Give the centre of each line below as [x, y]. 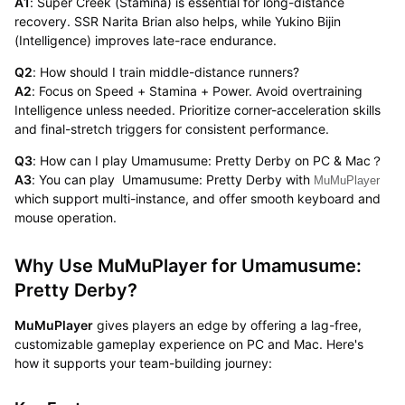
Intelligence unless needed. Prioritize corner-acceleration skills [197, 109]
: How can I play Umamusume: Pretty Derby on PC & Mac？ [207, 160]
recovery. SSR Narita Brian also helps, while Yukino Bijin [177, 21]
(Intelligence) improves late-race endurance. [145, 40]
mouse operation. [65, 217]
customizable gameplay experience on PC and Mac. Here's [188, 344]
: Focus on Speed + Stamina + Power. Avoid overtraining [197, 90]
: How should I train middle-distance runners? [165, 71]
